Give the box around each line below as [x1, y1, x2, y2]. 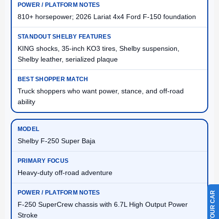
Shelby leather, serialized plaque [18, 55, 118, 64]
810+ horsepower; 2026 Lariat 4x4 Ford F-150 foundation [18, 13, 196, 21]
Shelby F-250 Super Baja [18, 137, 95, 145]
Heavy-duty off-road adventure [18, 169, 112, 177]
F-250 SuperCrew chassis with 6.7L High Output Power [18, 200, 188, 209]
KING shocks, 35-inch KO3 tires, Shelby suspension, [18, 44, 179, 53]
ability [18, 98, 35, 106]
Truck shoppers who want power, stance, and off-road [18, 87, 184, 95]
